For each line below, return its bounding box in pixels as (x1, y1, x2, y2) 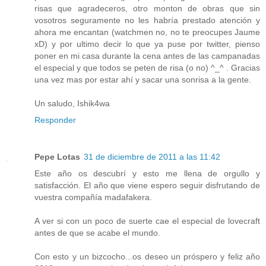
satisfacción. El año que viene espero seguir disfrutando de (34, 180, 260, 191)
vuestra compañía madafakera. (34, 192, 152, 202)
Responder (34, 115, 76, 125)
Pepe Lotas (34, 152, 80, 162)
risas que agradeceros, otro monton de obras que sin (34, 4, 260, 14)
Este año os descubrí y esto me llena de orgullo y (34, 169, 260, 179)
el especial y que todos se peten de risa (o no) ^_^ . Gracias (34, 63, 260, 73)
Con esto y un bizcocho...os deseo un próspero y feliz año (34, 252, 260, 262)
